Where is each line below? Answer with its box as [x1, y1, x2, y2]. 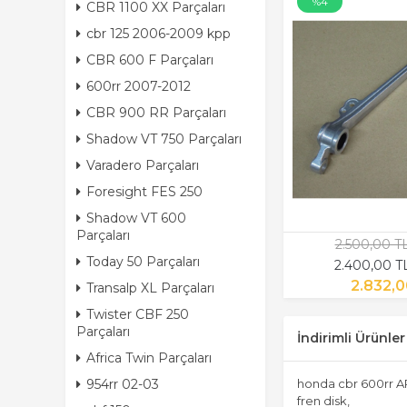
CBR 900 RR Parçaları [86, 104, 226, 121]
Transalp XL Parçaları [86, 280, 214, 296]
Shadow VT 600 [86, 210, 186, 226]
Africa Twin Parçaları [86, 350, 212, 366]
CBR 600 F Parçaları [86, 52, 213, 68]
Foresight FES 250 [86, 184, 203, 200]
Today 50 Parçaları [86, 253, 200, 270]
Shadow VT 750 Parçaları [86, 131, 242, 147]
